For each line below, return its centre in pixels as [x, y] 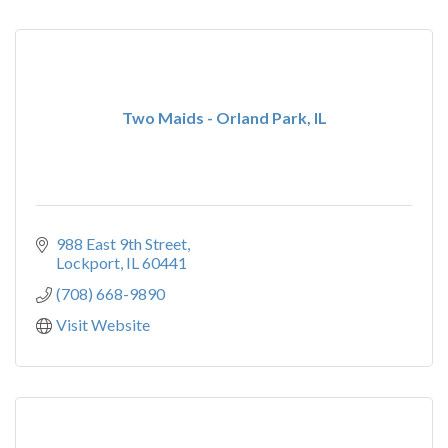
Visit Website [103, 324]
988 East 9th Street [121, 243]
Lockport [88, 262]
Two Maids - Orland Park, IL [224, 117]
